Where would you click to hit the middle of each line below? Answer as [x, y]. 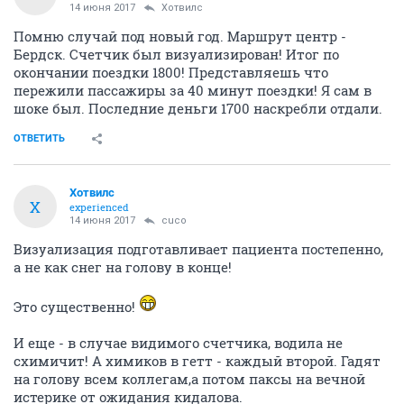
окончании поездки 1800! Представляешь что [171, 72]
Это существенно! [76, 307]
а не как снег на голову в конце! [123, 267]
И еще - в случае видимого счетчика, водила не [178, 343]
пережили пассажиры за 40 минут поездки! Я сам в [193, 90]
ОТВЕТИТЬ [39, 138]
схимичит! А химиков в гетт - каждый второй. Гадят [197, 361]
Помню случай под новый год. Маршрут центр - [180, 36]
